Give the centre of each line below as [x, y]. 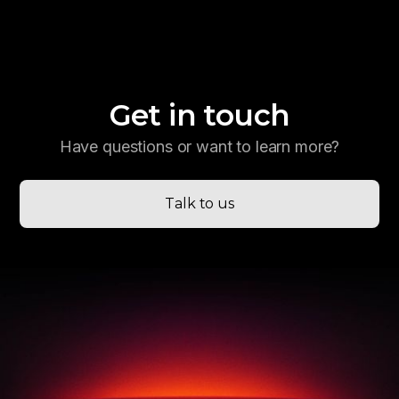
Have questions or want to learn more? [199, 146]
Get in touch [199, 114]
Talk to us [199, 203]
